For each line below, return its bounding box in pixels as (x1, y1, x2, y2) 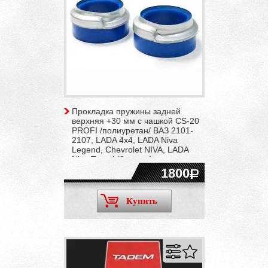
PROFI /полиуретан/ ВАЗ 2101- (71, 125, 193, 135)
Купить (126, 196, 157, 206)
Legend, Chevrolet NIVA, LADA (71, 144, 188, 154)
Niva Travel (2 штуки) (71, 154, 153, 164)
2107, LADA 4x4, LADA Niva (71, 135, 178, 145)
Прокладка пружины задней (71, 106, 181, 116)
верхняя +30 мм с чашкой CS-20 (71, 115, 199, 126)
